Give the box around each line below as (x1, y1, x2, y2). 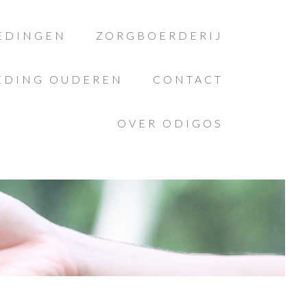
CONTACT (153, 73, 223, 86)
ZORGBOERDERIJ (96, 29, 223, 42)
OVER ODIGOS (117, 116, 223, 130)
